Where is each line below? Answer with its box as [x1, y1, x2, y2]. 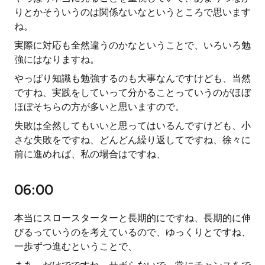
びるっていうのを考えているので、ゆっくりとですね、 [14, 227, 251, 238]
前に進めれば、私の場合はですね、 [14, 148, 166, 160]
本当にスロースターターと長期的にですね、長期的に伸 [14, 212, 251, 224]
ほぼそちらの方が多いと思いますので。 [14, 101, 185, 112]
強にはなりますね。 [14, 54, 99, 65]
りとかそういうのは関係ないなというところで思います [14, 7, 251, 18]
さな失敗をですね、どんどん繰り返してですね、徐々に [14, 134, 251, 146]
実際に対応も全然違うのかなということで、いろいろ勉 [14, 40, 251, 51]
